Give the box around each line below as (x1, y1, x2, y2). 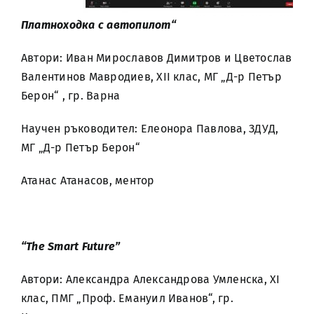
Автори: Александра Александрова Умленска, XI (21, 273, 280, 286)
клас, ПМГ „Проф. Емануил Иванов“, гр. (21, 292, 233, 305)
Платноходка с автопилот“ (21, 18, 176, 32)
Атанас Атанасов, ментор (21, 174, 155, 187)
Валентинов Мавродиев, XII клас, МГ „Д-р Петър (21, 70, 282, 83)
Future (78, 240, 116, 253)
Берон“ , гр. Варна (21, 89, 121, 102)
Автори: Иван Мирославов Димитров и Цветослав (21, 51, 292, 64)
